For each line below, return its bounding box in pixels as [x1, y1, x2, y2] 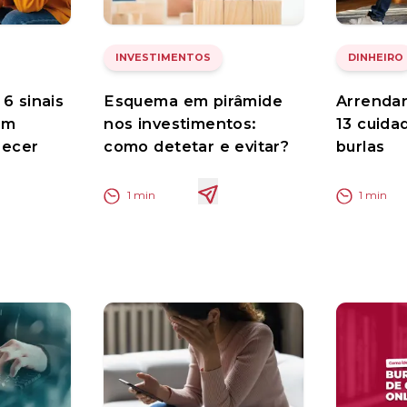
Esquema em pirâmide [104, 92, 283, 111]
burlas [336, 137, 385, 156]
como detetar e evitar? [104, 137, 290, 156]
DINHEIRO [347, 51, 403, 65]
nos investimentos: [104, 114, 256, 134]
